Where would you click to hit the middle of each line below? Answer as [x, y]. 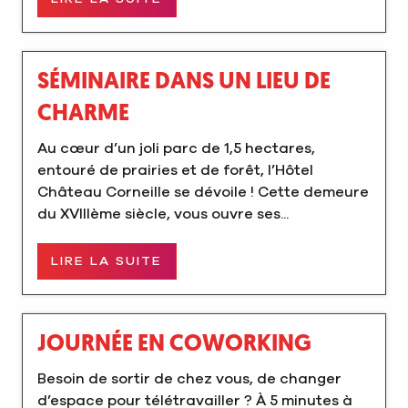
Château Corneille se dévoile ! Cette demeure [203, 192]
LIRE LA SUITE [107, 262]
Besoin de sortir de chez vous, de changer [189, 379]
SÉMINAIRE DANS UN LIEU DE [184, 82]
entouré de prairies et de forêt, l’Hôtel [175, 170]
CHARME [83, 114]
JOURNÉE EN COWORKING [174, 345]
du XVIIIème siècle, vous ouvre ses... [163, 214]
